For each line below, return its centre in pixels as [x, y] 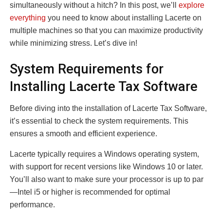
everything [28, 18]
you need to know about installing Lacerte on [124, 18]
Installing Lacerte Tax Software [104, 87]
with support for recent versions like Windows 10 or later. [106, 166]
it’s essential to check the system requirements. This [99, 121]
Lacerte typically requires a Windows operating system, [104, 154]
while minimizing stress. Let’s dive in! [73, 43]
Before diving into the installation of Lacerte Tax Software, [108, 108]
